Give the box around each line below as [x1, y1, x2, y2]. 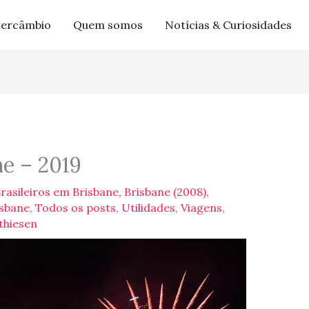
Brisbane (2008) [123, 185, 206, 199]
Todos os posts [34, 201, 116, 215]
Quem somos [72, 18, 143, 32]
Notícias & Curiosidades [164, 18, 292, 32]
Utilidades [121, 201, 175, 215]
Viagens [180, 201, 222, 215]
